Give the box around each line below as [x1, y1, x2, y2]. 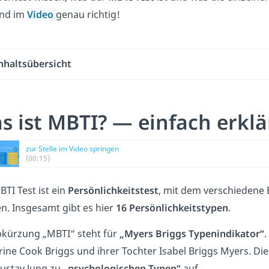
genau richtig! [56, 7, 120, 21]
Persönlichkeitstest [68, 183, 159, 197]
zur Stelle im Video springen [26, 143, 119, 154]
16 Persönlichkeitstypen [116, 201, 228, 214]
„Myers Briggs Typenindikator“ [119, 226, 264, 240]
